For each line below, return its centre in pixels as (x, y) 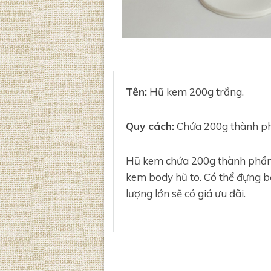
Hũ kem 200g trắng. (195, 91)
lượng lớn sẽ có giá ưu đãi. (186, 193)
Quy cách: (150, 126)
